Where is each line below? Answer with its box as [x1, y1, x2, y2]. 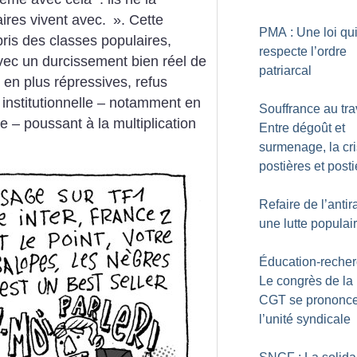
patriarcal [259, 64, 312, 77]
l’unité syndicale [259, 312, 351, 326]
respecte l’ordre [259, 45, 347, 58]
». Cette [113, 11, 163, 28]
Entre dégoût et [259, 121, 345, 135]
